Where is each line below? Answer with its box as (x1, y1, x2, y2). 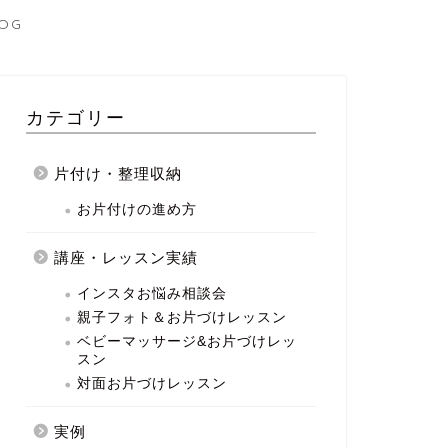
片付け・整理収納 (53, 165, 182, 182)
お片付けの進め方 (76, 202, 197, 217)
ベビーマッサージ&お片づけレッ (76, 334, 297, 349)
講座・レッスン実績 (53, 249, 198, 266)
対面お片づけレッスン (76, 376, 227, 391)
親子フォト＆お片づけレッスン (76, 310, 287, 325)
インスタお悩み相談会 (76, 286, 227, 301)
